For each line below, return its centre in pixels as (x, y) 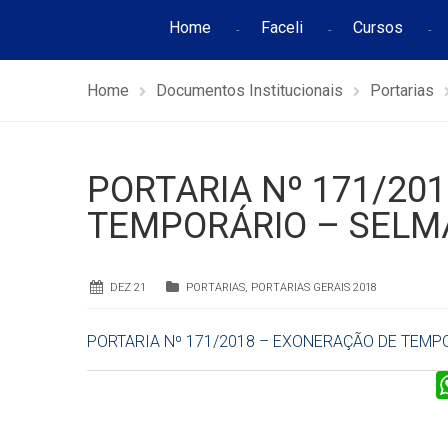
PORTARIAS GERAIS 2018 (314, 287)
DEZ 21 (128, 287)
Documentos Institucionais (249, 90)
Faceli (281, 27)
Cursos (377, 27)
